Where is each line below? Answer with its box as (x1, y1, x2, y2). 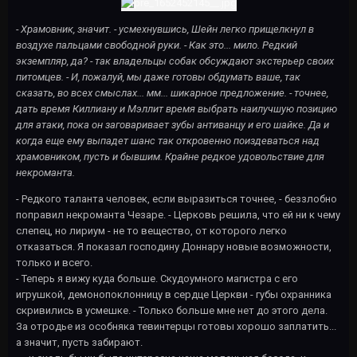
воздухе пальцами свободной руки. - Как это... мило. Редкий (16, 39, 297, 52)
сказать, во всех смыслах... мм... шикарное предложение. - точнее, (16, 87, 328, 100)
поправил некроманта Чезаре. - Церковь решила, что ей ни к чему (16, 209, 340, 222)
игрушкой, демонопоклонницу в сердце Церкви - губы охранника (16, 288, 331, 301)
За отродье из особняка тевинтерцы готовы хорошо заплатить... (16, 320, 336, 333)
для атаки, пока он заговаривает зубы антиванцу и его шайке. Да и (16, 119, 329, 131)
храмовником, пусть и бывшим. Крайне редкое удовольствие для (16, 151, 324, 163)
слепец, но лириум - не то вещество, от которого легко (16, 225, 287, 237)
